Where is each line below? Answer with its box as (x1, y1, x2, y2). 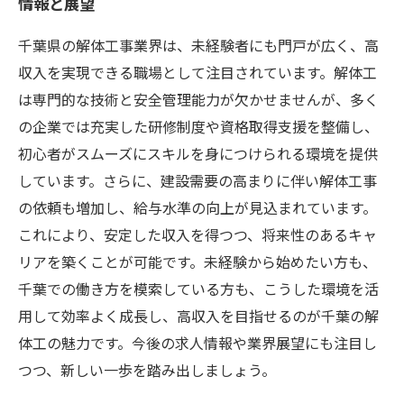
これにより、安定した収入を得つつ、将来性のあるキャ (18, 224, 377, 245)
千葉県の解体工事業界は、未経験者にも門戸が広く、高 (18, 34, 379, 56)
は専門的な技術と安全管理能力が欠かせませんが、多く (18, 88, 379, 110)
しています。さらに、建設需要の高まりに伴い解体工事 (18, 170, 377, 191)
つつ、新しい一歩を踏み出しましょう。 (18, 359, 276, 381)
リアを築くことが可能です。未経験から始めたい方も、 (18, 251, 377, 272)
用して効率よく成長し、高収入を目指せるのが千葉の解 (18, 305, 379, 326)
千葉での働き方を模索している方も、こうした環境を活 (18, 278, 379, 299)
